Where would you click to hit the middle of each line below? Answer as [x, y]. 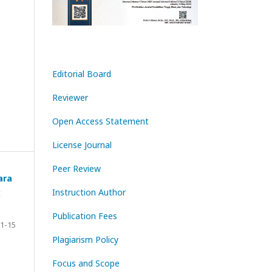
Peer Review [76, 168]
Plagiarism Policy [85, 239]
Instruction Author [89, 192]
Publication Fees [85, 216]
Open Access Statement [100, 121]
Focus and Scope [86, 263]
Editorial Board [82, 73]
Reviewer [70, 97]
